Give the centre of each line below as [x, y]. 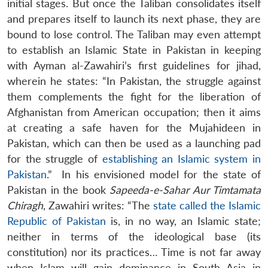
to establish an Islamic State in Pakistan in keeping [134, 50]
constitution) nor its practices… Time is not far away [134, 252]
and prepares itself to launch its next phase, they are [134, 19]
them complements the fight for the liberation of [134, 96]
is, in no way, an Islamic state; [184, 221]
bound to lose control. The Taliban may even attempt [134, 34]
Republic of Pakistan [57, 221]
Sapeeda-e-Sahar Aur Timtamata [185, 190]
